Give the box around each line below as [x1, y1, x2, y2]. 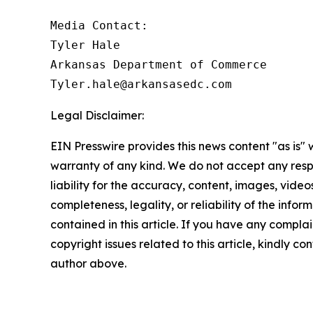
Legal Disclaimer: [50, 108, 144, 122]
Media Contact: [50, 19, 148, 32]
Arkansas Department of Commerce [50, 58, 267, 71]
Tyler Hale [50, 38, 120, 52]
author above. [50, 256, 126, 270]
